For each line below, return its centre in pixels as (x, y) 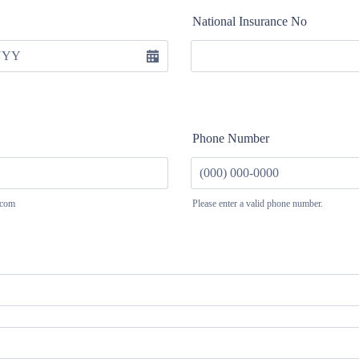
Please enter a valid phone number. (258, 204)
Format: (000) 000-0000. (252, 216)
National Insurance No (250, 21)
